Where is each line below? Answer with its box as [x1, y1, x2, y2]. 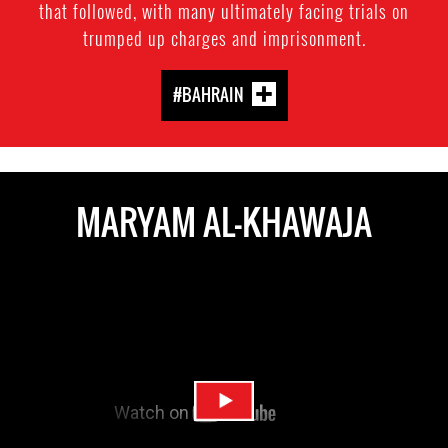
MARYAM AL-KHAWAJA [76, 195, 372, 248]
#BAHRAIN [172, 81, 244, 107]
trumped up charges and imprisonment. [82, 24, 366, 51]
